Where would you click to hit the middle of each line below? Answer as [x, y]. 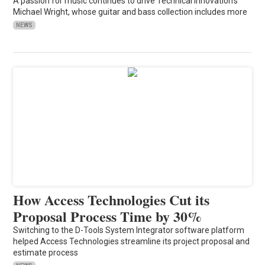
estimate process [46, 252]
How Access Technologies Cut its [112, 199]
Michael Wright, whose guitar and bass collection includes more [130, 12]
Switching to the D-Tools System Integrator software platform [129, 230]
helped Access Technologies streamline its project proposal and [132, 241]
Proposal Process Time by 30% [108, 216]
